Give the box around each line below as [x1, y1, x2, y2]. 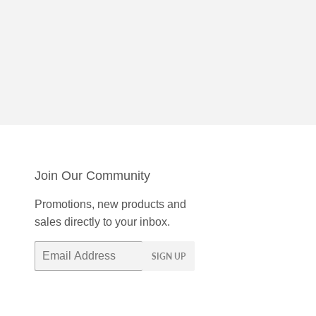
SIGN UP [151, 251, 186, 262]
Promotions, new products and [34, 198, 186, 211]
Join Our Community [34, 169, 150, 183]
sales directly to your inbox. [34, 216, 170, 229]
